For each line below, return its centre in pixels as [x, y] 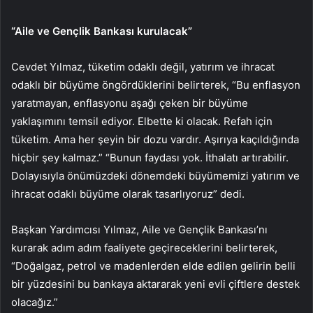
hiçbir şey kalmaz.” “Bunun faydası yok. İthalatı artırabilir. [150, 157]
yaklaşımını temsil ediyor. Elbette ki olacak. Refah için [142, 121]
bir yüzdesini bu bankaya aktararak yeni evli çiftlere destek [155, 284]
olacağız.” [35, 302]
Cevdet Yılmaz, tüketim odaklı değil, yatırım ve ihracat [143, 66]
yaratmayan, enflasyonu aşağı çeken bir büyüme [130, 103]
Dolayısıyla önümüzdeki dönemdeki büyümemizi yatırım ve [155, 175]
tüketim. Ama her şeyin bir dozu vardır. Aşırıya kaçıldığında [155, 139]
